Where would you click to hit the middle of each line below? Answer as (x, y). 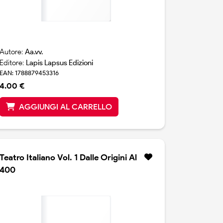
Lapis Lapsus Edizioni (60, 63)
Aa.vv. (34, 52)
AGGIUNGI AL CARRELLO (66, 107)
